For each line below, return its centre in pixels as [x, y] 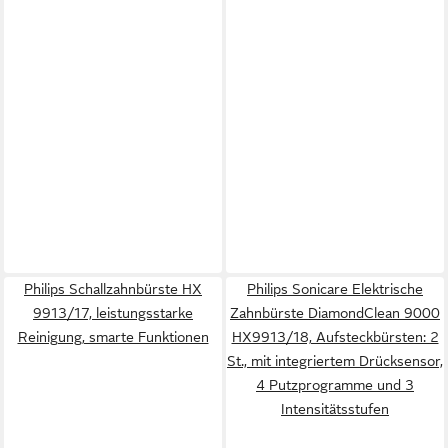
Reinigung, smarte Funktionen [113, 337]
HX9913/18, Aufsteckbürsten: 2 [335, 337]
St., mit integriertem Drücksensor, [335, 361]
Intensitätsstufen [335, 409]
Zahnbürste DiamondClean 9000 [335, 313]
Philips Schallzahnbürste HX [113, 289]
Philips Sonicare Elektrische [335, 289]
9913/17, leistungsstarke [113, 313]
